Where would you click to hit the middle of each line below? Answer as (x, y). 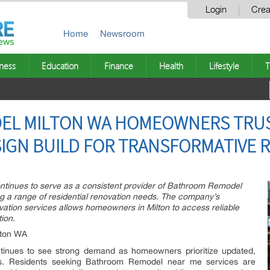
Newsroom (122, 33)
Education (60, 66)
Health (171, 66)
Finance (119, 66)
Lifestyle (224, 66)
